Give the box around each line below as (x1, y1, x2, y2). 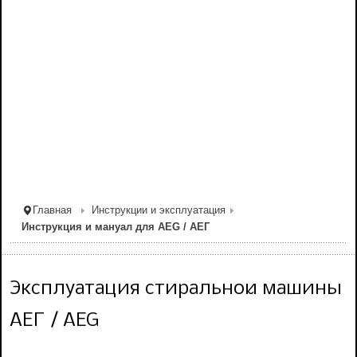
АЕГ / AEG (10, 310, 99, 331)
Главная (33, 205, 72, 217)
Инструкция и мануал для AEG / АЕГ (22, 222, 210, 233)
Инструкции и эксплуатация (92, 205, 226, 217)
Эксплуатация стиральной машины (10, 278, 342, 299)
